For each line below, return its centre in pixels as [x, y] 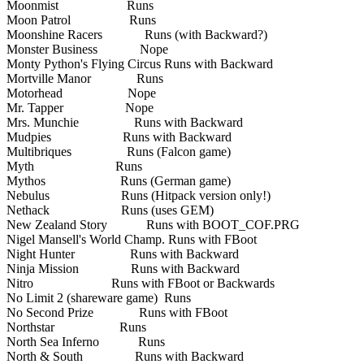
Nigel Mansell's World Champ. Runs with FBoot [132, 239]
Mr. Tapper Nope [80, 107]
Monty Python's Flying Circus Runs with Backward [140, 63]
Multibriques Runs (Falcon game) [119, 151]
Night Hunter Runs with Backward [123, 253]
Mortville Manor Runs [85, 78]
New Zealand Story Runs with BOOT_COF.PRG [153, 224]
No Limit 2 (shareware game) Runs [99, 297]
